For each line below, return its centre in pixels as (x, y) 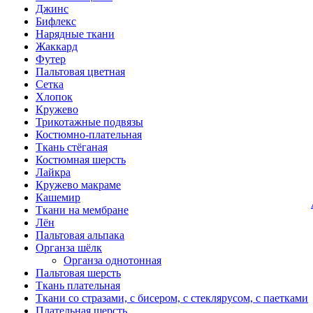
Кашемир (58, 197)
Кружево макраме (78, 185)
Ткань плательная (78, 285)
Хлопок (54, 97)
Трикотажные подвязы (89, 122)
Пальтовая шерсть (78, 273)
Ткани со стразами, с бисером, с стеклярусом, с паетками (172, 298)
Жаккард (57, 46)
